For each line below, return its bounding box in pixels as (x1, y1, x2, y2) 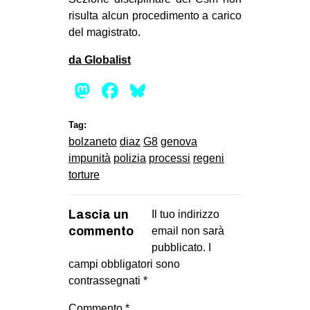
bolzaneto (69, 136, 117, 148)
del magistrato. (69, 26, 140, 39)
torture (69, 169, 100, 181)
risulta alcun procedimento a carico (69, 10, 241, 22)
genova (161, 136, 197, 148)
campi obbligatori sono (69, 258, 180, 271)
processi (149, 152, 190, 165)
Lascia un (69, 208, 129, 222)
